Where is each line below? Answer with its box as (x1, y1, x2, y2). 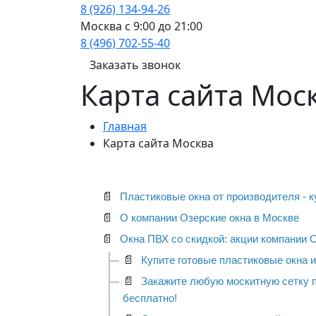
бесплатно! (123, 292, 177, 305)
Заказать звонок (90, 57, 181, 73)
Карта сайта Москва (103, 135, 214, 152)
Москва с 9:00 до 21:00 (80, 18, 202, 35)
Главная (103, 119, 147, 135)
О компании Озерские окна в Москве (117, 212, 299, 224)
